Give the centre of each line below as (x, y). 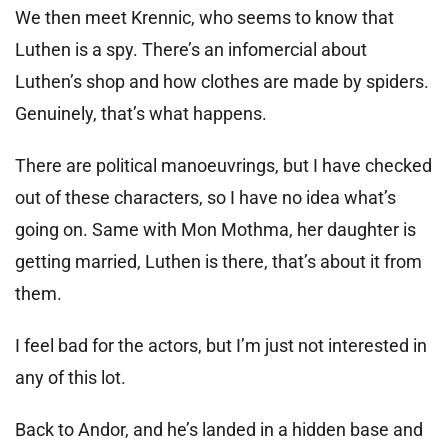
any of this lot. (70, 377)
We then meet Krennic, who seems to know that (204, 17)
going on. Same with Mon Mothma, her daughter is (215, 229)
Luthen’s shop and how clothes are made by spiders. (222, 81)
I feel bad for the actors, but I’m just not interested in (221, 345)
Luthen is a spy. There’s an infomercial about (191, 49)
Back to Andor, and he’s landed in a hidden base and (219, 429)
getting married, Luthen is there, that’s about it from (218, 261)
